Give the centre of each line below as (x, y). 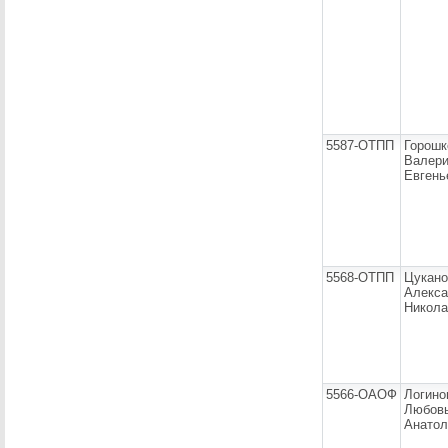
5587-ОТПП (360, 145)
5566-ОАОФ (361, 394)
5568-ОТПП (360, 277)
